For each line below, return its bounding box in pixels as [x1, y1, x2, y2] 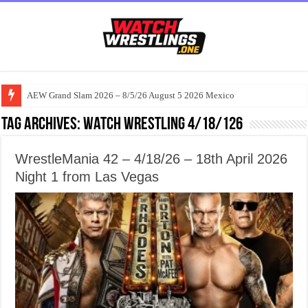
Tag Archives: [1, 115, 84, 134]
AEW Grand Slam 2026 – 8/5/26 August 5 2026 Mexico [27, 90, 235, 100]
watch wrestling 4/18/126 [83, 115, 243, 134]
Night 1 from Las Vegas [15, 169, 159, 184]
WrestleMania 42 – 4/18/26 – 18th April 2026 [15, 151, 288, 166]
